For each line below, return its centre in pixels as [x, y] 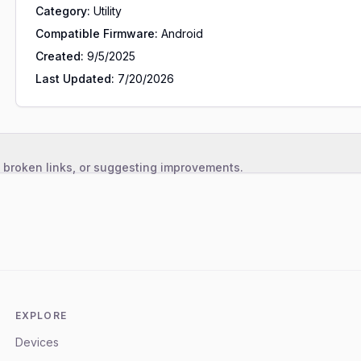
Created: [59, 56]
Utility [107, 11]
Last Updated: [75, 79]
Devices [37, 342]
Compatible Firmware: [96, 33]
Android [182, 33]
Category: [62, 11]
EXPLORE [41, 315]
